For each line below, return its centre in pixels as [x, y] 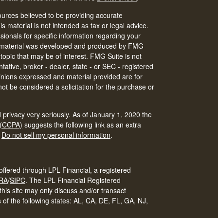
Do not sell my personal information [56, 135]
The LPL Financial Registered [75, 180]
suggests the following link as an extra [82, 124]
